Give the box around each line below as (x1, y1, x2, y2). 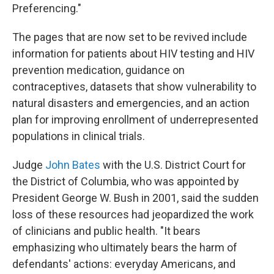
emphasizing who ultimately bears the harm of (12, 241, 237, 254)
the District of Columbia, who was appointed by (12, 175, 239, 188)
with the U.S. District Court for (100, 158, 246, 171)
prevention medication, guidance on (12, 64, 185, 76)
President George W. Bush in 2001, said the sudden (12, 191, 259, 204)
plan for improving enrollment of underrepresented (12, 113, 258, 126)
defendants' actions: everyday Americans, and (12, 257, 235, 270)
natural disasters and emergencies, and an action (12, 97, 250, 109)
